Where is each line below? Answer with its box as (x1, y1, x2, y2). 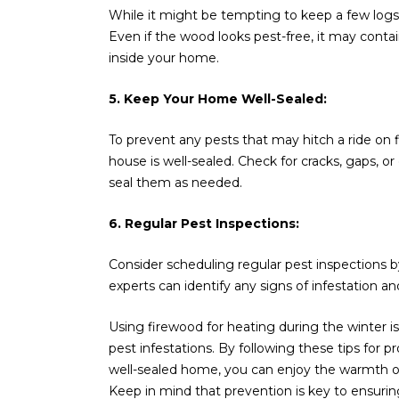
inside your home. (109, 49, 219, 66)
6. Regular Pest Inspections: (109, 215, 299, 232)
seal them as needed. (109, 174, 242, 191)
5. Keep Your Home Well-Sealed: (109, 90, 327, 107)
